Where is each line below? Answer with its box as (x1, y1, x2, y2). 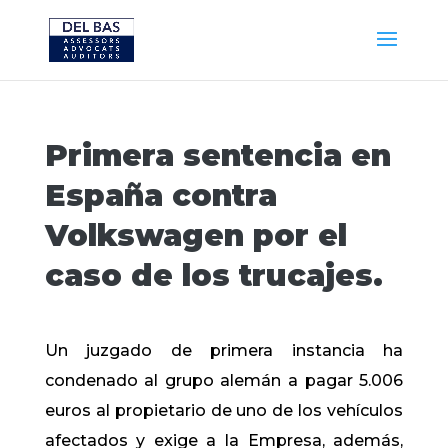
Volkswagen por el (44, 217, 347, 254)
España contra (44, 177, 277, 214)
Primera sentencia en (44, 137, 391, 174)
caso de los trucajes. (44, 257, 383, 294)
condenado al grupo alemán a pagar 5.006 (44, 371, 404, 390)
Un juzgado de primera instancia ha (44, 341, 404, 360)
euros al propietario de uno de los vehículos (44, 401, 404, 420)
